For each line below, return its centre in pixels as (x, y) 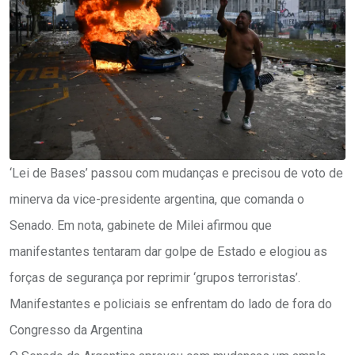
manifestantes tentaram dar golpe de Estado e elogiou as (168, 252)
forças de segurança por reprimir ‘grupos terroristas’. (155, 278)
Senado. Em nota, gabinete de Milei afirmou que (141, 226)
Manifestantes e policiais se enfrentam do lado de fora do (171, 304)
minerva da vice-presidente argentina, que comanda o (157, 200)
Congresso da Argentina (76, 330)
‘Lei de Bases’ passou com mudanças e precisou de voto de (176, 174)
